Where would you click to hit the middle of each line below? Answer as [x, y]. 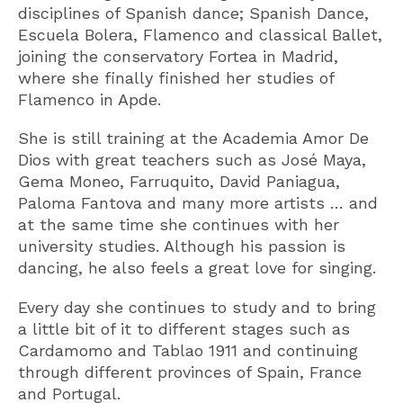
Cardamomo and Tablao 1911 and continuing [188, 350]
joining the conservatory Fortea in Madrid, [178, 57]
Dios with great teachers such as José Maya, [192, 160]
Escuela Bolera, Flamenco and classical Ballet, [200, 35]
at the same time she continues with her [179, 225]
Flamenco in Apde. [90, 100]
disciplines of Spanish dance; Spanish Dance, [193, 13]
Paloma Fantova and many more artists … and [198, 203]
